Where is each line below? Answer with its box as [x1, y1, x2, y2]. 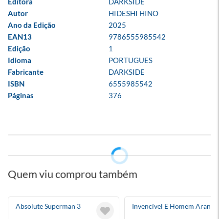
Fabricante [8, 67, 44, 76]
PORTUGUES [109, 56, 153, 65]
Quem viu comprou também [8, 167, 137, 180]
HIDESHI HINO [109, 9, 158, 18]
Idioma [8, 56, 31, 65]
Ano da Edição [8, 21, 56, 29]
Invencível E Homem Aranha [132, 202, 218, 210]
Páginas [8, 91, 34, 100]
